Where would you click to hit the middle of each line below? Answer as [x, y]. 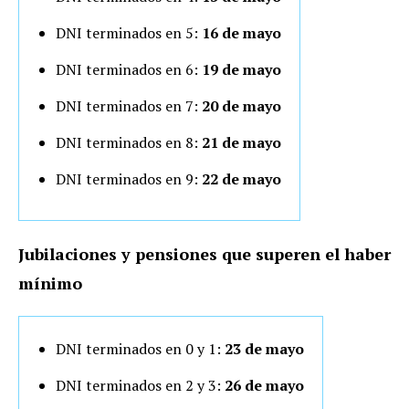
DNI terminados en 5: [129, 32]
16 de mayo [241, 32]
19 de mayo [241, 69]
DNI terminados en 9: [127, 178]
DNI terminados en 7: [129, 105]
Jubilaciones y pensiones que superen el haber [204, 253]
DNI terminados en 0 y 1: [138, 348]
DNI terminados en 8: [129, 142]
